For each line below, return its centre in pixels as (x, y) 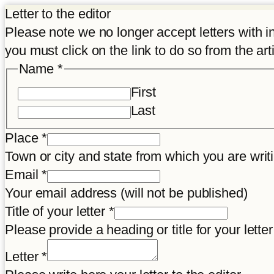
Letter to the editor (58, 14)
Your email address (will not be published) (126, 193)
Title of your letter (57, 212)
